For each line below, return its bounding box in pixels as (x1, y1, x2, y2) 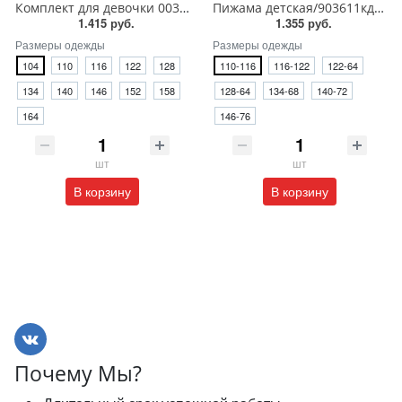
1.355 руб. (275, 14, 332, 32)
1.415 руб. (77, 14, 135, 32)
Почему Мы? (14, 359, 142, 389)
